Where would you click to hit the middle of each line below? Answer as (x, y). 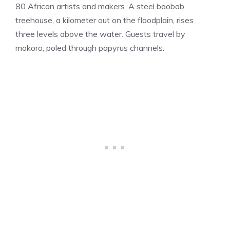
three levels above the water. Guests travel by (100, 34)
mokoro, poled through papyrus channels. (90, 47)
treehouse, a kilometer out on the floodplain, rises (104, 20)
